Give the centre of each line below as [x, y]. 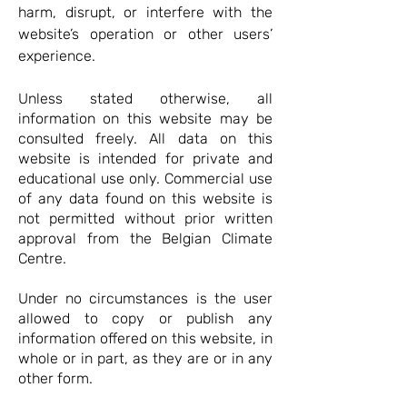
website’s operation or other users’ [145, 34]
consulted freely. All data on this [145, 139]
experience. [57, 56]
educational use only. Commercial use [145, 179]
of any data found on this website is [145, 199]
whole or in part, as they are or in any [145, 358]
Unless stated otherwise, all [145, 99]
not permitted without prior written [145, 218]
